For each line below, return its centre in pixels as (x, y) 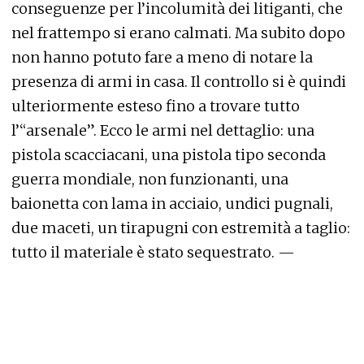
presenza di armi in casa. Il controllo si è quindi (179, 82)
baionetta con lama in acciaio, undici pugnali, (172, 204)
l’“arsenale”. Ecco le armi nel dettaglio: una (163, 130)
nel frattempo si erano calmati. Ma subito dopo (178, 33)
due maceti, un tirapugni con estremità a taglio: (181, 228)
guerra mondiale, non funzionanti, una (150, 179)
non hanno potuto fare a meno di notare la (162, 57)
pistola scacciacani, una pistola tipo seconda (169, 155)
